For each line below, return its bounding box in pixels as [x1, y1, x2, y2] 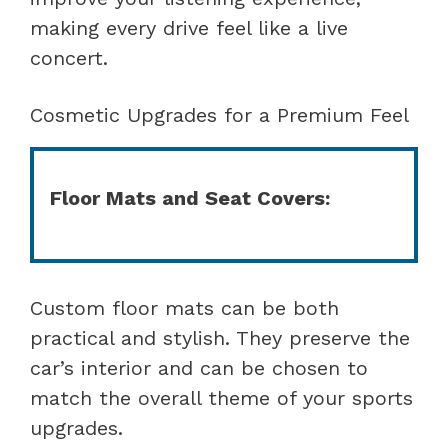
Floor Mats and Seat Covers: [50, 185, 330, 210]
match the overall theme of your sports [30, 385, 413, 410]
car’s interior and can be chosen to [30, 355, 368, 380]
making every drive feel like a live [30, 15, 348, 40]
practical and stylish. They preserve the [30, 325, 410, 350]
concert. [30, 45, 108, 70]
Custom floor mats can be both [30, 295, 339, 320]
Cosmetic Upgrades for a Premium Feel [30, 102, 409, 127]
